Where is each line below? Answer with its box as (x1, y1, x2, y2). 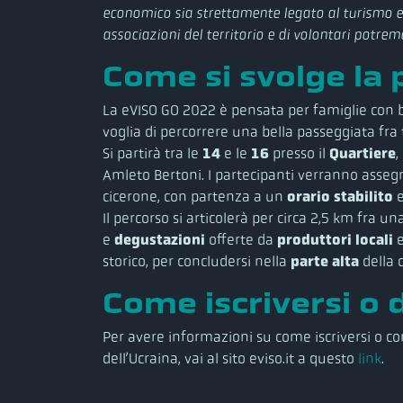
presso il (269, 143, 326, 163)
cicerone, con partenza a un (103, 186, 287, 206)
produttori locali (277, 229, 393, 249)
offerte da (205, 229, 277, 249)
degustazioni (114, 229, 205, 249)
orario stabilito (287, 186, 393, 206)
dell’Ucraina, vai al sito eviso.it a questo (103, 348, 358, 368)
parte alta (287, 251, 359, 271)
